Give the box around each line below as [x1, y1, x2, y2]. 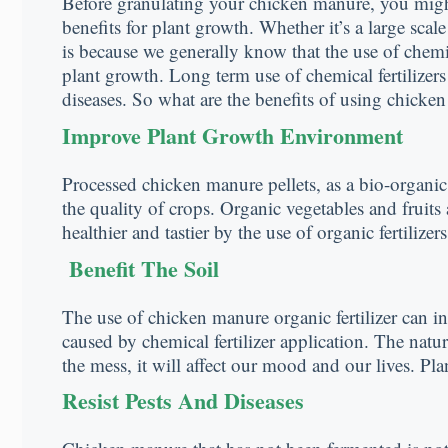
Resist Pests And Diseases [62, 384, 304, 418]
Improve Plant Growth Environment [62, 118, 403, 152]
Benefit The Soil [62, 251, 219, 285]
